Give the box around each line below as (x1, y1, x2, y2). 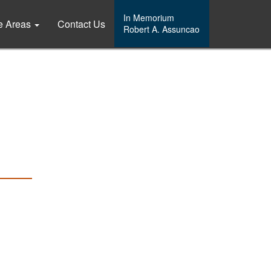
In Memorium (123, 11, 174, 24)
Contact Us (57, 17, 105, 31)
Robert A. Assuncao (123, 23, 200, 35)
